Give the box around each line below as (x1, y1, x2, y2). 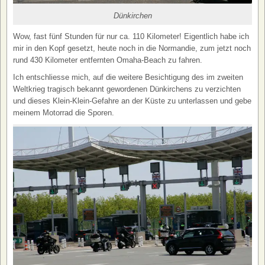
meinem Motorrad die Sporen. (13, 108, 114, 118)
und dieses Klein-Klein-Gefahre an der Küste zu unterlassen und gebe (13, 96, 251, 106)
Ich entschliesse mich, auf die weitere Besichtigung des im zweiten (13, 73, 243, 82)
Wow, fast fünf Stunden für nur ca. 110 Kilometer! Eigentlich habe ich (13, 32, 249, 41)
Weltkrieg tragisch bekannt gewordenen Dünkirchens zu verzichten (13, 85, 241, 94)
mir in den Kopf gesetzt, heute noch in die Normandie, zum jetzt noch (13, 44, 251, 53)
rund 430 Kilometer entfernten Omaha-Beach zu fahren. (13, 56, 202, 65)
